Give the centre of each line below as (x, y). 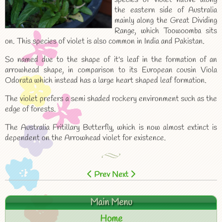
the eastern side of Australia (166, 10)
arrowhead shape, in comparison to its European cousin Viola (111, 70)
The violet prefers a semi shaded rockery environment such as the (111, 99)
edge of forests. (30, 109)
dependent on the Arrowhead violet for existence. (85, 138)
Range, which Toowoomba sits (166, 31)
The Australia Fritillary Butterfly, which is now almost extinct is (111, 128)
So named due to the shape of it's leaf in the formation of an (111, 60)
